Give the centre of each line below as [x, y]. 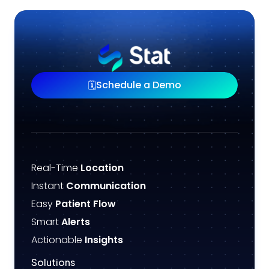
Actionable [58, 240]
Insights [104, 240]
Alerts [76, 222]
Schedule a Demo [138, 85]
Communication [106, 186]
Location [102, 168]
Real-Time [56, 168]
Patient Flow [86, 204]
